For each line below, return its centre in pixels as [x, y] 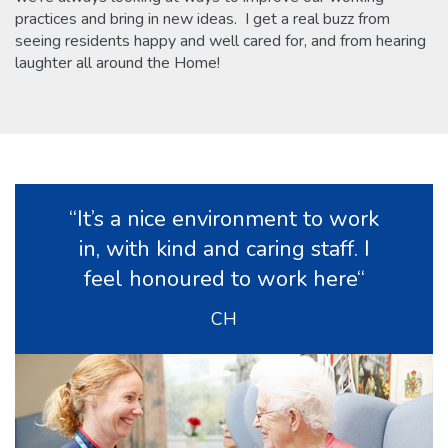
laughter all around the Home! [117, 63]
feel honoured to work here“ [224, 279]
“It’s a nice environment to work [224, 219]
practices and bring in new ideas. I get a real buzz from [202, 19]
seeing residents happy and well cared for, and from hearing [220, 41]
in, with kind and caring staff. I [224, 249]
